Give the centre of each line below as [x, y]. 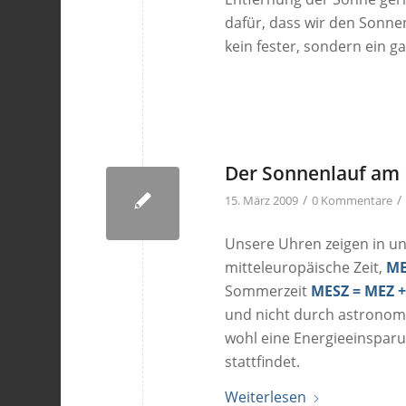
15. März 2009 [262, 200]
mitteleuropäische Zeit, [306, 267]
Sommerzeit [268, 290]
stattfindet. [263, 361]
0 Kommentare [353, 200]
